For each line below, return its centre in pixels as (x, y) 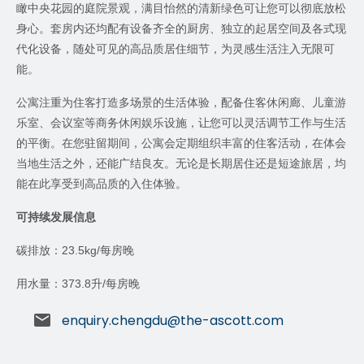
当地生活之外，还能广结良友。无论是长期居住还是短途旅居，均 (181, 163)
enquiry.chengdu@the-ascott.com (173, 321)
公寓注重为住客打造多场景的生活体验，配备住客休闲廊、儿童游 (181, 102)
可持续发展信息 (56, 217)
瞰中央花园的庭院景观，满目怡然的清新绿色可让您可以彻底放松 (181, 8)
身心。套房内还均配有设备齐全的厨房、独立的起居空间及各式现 (181, 28)
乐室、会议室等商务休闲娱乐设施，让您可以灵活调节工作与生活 (181, 123)
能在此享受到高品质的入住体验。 (102, 184)
